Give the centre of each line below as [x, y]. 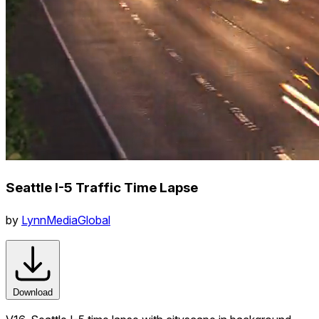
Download [33, 292]
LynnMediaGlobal [66, 220]
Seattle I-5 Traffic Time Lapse [102, 187]
